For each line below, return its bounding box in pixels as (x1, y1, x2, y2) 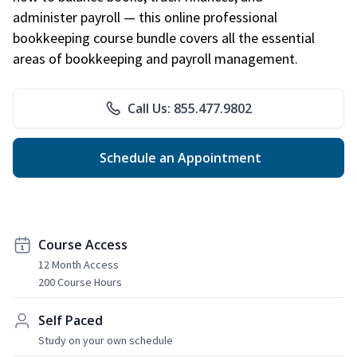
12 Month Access (38, 257, 119, 272)
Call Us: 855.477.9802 (127, 99, 252, 117)
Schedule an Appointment (96, 148, 261, 167)
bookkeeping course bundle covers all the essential (13, 28, 315, 47)
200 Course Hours (38, 274, 122, 289)
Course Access (38, 235, 127, 253)
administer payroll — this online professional (13, 7, 277, 26)
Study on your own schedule (38, 332, 173, 347)
